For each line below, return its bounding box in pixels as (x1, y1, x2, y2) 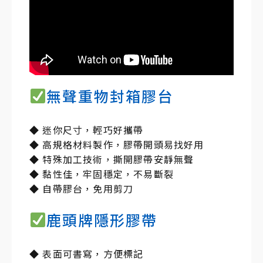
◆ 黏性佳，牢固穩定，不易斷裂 (29, 166, 174, 181)
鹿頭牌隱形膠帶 (46, 208, 157, 230)
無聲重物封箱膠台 (46, 85, 173, 106)
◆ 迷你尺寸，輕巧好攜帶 (29, 122, 144, 137)
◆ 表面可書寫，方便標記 (29, 246, 144, 261)
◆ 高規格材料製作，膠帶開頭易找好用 (29, 137, 204, 151)
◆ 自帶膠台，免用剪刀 (29, 181, 134, 195)
